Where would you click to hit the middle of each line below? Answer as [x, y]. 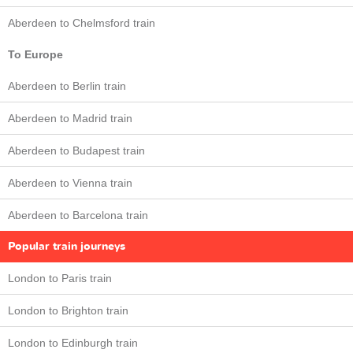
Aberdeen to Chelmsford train [82, 23]
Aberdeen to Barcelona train [78, 215]
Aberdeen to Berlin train [67, 86]
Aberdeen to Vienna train [70, 183]
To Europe [35, 54]
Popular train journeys [67, 246]
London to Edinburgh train [73, 343]
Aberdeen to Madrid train [70, 118]
